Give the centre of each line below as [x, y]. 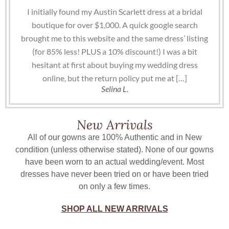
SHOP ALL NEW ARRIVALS [114, 209]
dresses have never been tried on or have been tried [114, 174]
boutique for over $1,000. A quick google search [114, 25]
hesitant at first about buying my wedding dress [114, 65]
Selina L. [114, 89]
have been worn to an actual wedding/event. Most [114, 162]
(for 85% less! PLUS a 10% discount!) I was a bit [114, 52]
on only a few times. [114, 187]
